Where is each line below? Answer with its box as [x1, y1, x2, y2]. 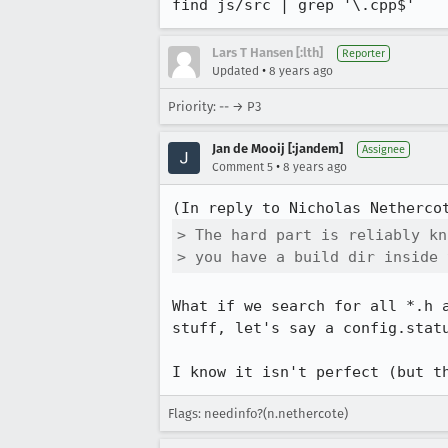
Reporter [342, 47, 385, 60]
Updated [212, 64, 259, 78]
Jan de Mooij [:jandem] [212, 141, 343, 156]
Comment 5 [212, 160, 273, 174]
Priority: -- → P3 [168, 99, 261, 114]
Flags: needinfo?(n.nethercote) [168, 406, 348, 421]
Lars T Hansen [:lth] [212, 45, 323, 60]
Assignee [362, 143, 405, 156]
